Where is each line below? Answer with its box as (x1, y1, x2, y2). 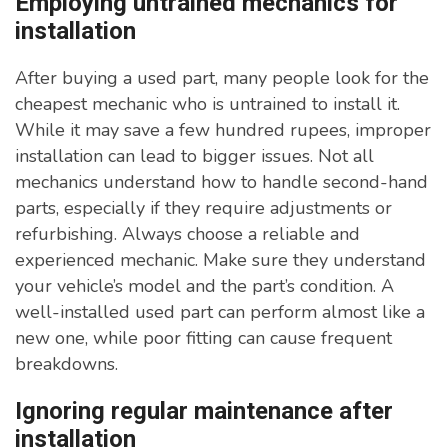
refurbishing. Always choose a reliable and (15, 222, 360, 247)
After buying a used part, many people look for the (15, 66, 429, 91)
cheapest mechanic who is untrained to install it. (15, 92, 400, 117)
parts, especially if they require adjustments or (15, 196, 392, 221)
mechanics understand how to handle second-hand (15, 170, 428, 195)
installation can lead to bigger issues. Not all (15, 144, 374, 169)
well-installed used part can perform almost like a (15, 300, 425, 325)
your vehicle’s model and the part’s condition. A (15, 274, 394, 299)
